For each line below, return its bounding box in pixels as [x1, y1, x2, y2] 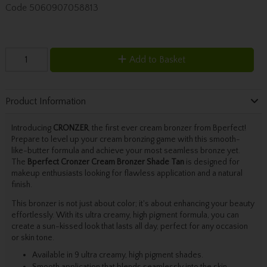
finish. [11, 179, 32, 190]
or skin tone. [11, 232, 54, 243]
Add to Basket [129, 54, 186, 65]
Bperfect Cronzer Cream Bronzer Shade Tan [27, 157, 184, 167]
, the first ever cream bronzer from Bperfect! [88, 123, 246, 133]
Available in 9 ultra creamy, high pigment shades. [32, 250, 203, 260]
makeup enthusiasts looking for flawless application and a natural [11, 168, 243, 178]
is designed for [184, 157, 240, 167]
